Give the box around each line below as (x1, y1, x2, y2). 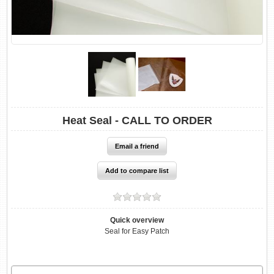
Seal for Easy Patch (105, 226, 169, 235)
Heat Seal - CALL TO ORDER (62, 114, 212, 127)
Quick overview (110, 215, 164, 224)
